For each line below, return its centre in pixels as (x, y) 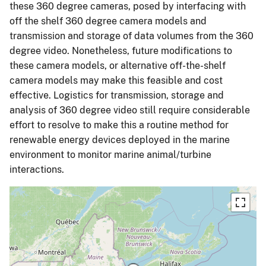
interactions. (37, 169)
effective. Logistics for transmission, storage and (117, 95)
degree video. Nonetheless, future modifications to (121, 50)
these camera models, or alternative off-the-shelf (118, 65)
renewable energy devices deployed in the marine (120, 140)
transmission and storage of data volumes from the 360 (132, 36)
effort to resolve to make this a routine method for (119, 125)
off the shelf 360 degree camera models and (108, 21)
